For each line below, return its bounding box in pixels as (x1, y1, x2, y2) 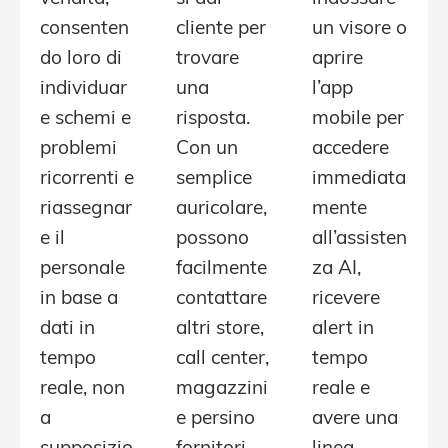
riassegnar (40, 200, 132, 220)
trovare (176, 50, 239, 70)
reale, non (40, 380, 125, 400)
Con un (176, 140, 238, 160)
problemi (40, 140, 117, 160)
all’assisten (312, 230, 407, 250)
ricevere (312, 290, 380, 310)
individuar (40, 80, 127, 100)
